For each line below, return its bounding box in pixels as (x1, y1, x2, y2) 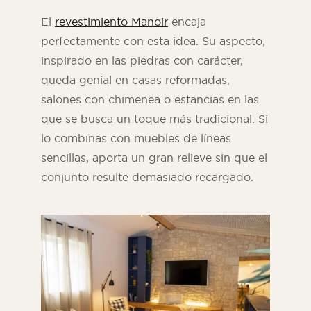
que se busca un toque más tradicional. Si (41, 112, 268, 126)
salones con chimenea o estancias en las (41, 92, 259, 107)
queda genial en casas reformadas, (41, 73, 230, 87)
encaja (168, 15, 206, 29)
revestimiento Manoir (55, 15, 168, 29)
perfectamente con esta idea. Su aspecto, (41, 34, 265, 49)
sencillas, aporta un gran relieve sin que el (41, 151, 267, 165)
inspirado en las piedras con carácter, (41, 53, 243, 68)
